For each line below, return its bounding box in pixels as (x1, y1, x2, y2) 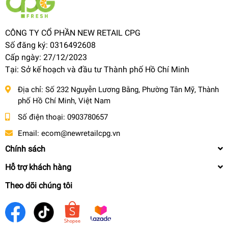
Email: (18, 128, 41, 138)
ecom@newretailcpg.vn (41, 128, 120, 138)
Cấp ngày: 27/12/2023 (5, 52, 87, 62)
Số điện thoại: (18, 112, 67, 122)
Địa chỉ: (18, 84, 45, 94)
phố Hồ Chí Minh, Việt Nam (18, 96, 110, 105)
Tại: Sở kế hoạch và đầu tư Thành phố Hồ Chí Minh (5, 64, 189, 74)
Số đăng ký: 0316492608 (5, 40, 96, 50)
